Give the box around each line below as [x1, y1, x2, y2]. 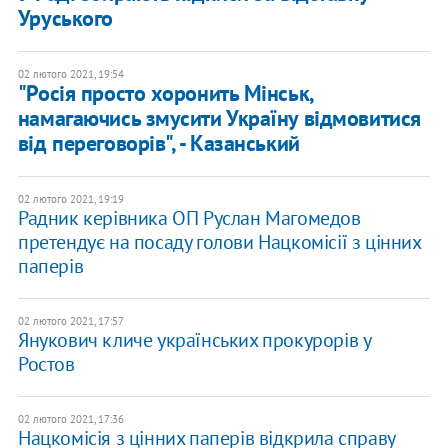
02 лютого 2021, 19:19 [17, 192, 124, 207]
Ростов [17, 351, 75, 378]
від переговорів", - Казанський [17, 129, 300, 158]
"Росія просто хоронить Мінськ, [17, 79, 313, 108]
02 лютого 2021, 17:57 [17, 314, 124, 329]
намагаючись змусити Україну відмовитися [17, 104, 421, 133]
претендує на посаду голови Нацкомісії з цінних [17, 229, 421, 256]
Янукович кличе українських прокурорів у [17, 327, 371, 354]
